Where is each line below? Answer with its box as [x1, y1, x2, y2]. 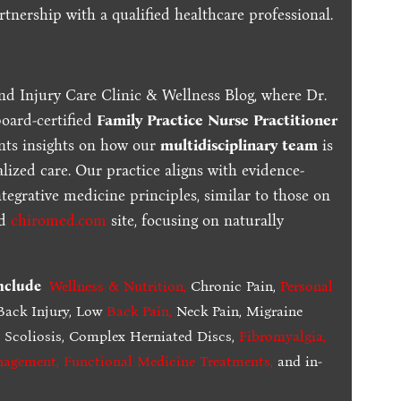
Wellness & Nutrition [49, 277, 184, 294]
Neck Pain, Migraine [172, 302, 303, 320]
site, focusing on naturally [111, 210, 285, 230]
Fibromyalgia [239, 327, 324, 345]
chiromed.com [11, 210, 107, 230]
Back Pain [107, 302, 170, 320]
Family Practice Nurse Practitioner [97, 110, 338, 130]
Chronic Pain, [186, 277, 281, 294]
